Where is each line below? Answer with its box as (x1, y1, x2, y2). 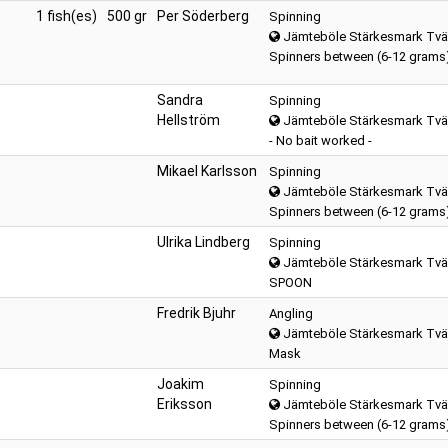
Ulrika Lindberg (157, 234, 250, 250)
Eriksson (157, 396, 212, 412)
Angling (269, 306, 313, 321)
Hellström (157, 112, 220, 128)
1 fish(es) (36, 8, 97, 24)
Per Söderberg (157, 8, 249, 24)
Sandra (157, 92, 203, 108)
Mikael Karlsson (157, 163, 257, 179)
